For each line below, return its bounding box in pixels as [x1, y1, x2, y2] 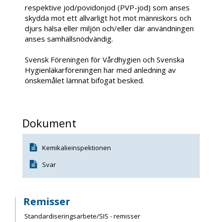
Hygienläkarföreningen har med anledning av [25, 65, 176, 75]
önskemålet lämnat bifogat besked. [25, 75, 144, 86]
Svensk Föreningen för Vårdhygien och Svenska [25, 55, 184, 65]
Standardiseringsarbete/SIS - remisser [24, 212, 140, 221]
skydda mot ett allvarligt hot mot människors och [25, 13, 191, 23]
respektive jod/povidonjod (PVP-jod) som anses [25, 2, 190, 13]
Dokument [22, 115, 76, 131]
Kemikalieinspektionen [42, 143, 111, 153]
